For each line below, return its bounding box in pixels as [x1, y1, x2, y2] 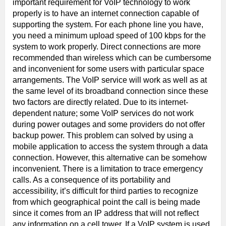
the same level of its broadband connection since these [13, 86, 208, 95]
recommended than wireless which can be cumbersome [13, 53, 211, 62]
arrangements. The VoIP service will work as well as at [13, 75, 207, 84]
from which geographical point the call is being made [13, 197, 200, 206]
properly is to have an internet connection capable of [13, 9, 199, 18]
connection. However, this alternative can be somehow [13, 153, 207, 162]
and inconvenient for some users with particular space [13, 64, 204, 73]
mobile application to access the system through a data [13, 142, 208, 151]
